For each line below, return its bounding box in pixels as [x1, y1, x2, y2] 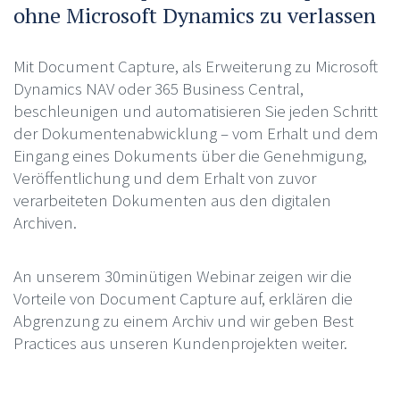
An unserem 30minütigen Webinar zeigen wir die [12, 264, 352, 287]
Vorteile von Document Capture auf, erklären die [12, 287, 353, 309]
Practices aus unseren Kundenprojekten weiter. [12, 331, 347, 354]
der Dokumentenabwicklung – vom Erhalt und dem [12, 121, 379, 144]
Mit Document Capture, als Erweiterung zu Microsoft [12, 54, 378, 77]
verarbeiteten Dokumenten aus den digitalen [12, 188, 331, 211]
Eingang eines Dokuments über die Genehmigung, [12, 144, 367, 166]
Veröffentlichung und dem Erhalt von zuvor [12, 166, 316, 188]
